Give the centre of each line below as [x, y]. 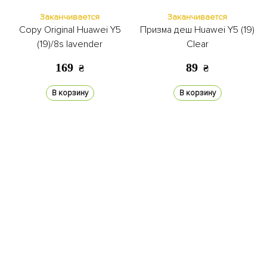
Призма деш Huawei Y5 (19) [197, 30]
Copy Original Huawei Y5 [70, 30]
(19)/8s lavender [70, 44]
